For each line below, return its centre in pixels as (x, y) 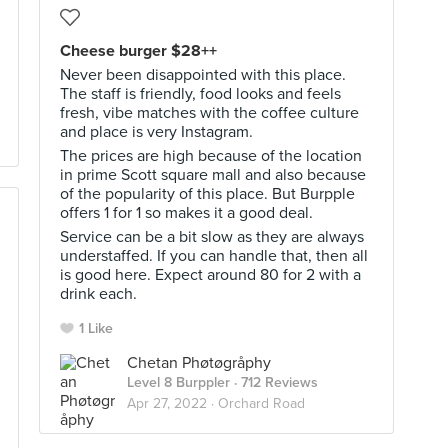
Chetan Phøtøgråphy (199, 363)
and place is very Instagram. (156, 132)
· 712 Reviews (274, 382)
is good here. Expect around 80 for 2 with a (210, 275)
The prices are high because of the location (211, 156)
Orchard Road (261, 403)
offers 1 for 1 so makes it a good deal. (186, 213)
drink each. (98, 294)
